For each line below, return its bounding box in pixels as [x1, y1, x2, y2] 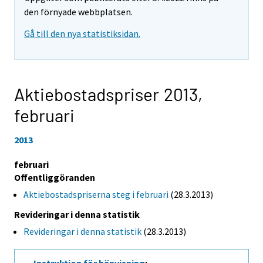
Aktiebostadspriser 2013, [14, 83, 203, 105]
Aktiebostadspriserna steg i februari [23, 188, 168, 200]
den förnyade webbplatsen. [24, 6, 133, 18]
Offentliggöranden [14, 171, 95, 183]
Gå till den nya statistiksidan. [24, 28, 140, 40]
